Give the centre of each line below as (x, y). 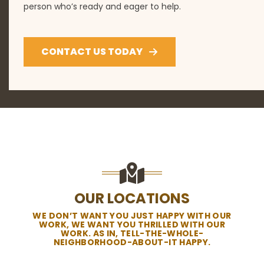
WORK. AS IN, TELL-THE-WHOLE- (132, 233)
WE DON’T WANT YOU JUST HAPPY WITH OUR (132, 215)
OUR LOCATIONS (132, 198)
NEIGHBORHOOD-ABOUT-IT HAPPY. (132, 242)
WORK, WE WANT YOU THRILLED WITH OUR (132, 224)
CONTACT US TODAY (92, 51)
